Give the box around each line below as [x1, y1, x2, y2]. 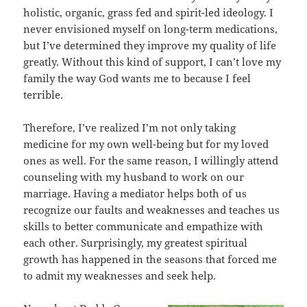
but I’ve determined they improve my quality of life [23, 38, 277, 52]
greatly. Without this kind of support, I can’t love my [23, 54, 282, 69]
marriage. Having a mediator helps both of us [23, 186, 247, 200]
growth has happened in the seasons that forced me [23, 251, 278, 266]
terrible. [23, 87, 64, 101]
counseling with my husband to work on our [23, 169, 245, 184]
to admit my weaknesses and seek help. [23, 268, 217, 282]
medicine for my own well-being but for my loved [23, 136, 269, 151]
